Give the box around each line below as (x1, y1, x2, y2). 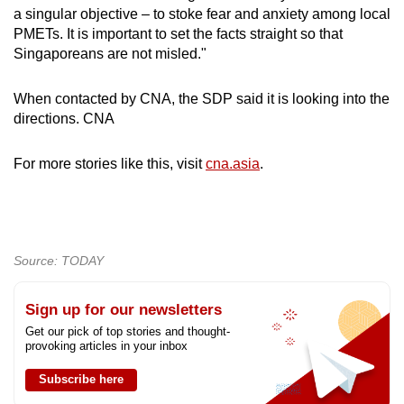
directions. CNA (14, 110, 115, 126)
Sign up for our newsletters (25, 300, 222, 318)
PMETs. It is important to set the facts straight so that (14, 25, 343, 41)
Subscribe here (39, 372, 124, 386)
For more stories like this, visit (14, 155, 206, 171)
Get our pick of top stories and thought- (25, 324, 230, 338)
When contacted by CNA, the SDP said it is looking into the (14, 90, 390, 106)
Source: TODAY (14, 252, 104, 268)
